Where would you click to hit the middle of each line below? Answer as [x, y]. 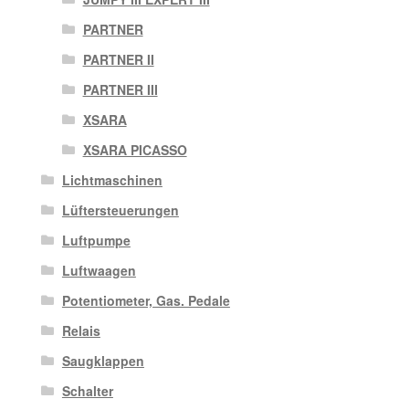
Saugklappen [103, 361]
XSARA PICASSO [135, 150]
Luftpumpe [96, 241]
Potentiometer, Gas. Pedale [146, 301]
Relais [81, 331]
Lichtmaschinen [112, 180]
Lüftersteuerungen [120, 210]
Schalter [87, 391]
